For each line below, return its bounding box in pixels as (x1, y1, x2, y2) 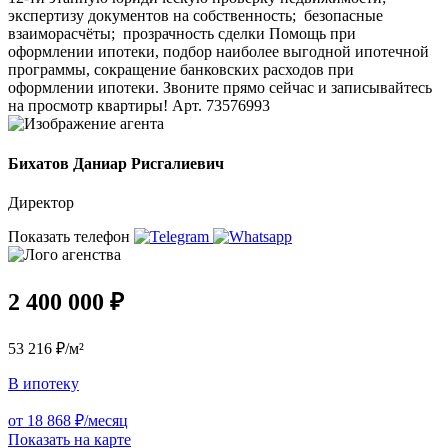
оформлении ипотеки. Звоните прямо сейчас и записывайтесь (8, 79, 432, 97)
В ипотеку (8, 374, 79, 392)
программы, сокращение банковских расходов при (8, 61, 354, 79)
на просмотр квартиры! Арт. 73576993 (8, 97, 270, 115)
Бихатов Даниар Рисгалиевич (8, 154, 224, 172)
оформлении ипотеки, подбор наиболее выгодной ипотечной (8, 43, 429, 61)
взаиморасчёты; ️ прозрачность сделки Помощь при (8, 25, 356, 43)
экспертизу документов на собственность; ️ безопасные (8, 7, 383, 25)
